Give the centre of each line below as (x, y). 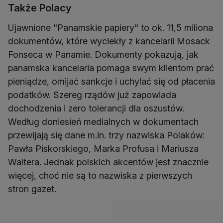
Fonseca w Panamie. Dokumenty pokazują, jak (103, 55)
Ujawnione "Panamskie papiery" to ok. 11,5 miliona (111, 28)
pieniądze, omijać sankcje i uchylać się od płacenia (111, 82)
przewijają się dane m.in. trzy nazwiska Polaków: (106, 135)
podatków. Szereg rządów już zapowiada (92, 95)
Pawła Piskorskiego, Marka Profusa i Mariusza (103, 149)
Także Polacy (40, 8)
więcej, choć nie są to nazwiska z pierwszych (100, 176)
